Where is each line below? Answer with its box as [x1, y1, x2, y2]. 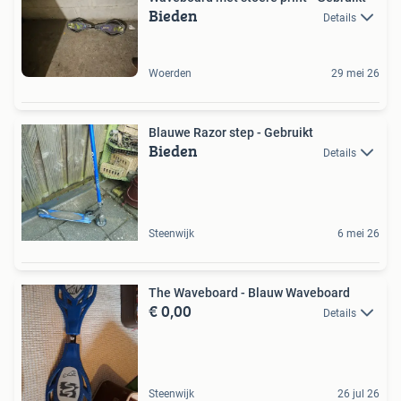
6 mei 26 [337, 226, 380, 240]
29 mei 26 [331, 66, 380, 80]
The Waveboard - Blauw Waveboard [149, 285, 350, 300]
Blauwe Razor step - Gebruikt [149, 124, 313, 140]
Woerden [149, 66, 192, 80]
